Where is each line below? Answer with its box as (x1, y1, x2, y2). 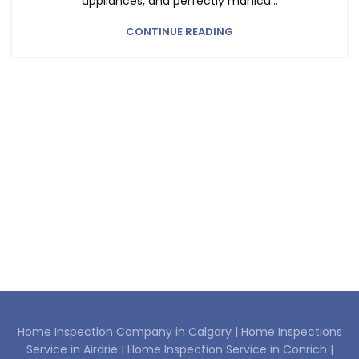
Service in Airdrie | (26, 341, 127, 357)
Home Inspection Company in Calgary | (17, 323, 241, 340)
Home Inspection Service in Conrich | (127, 341, 333, 357)
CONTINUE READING (126, 24, 233, 39)
